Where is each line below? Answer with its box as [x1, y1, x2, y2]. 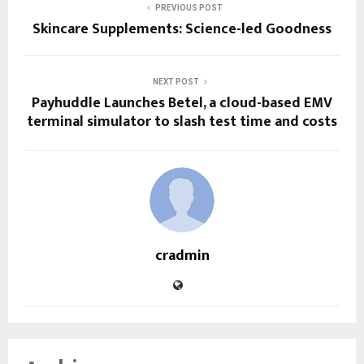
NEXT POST [152, 77, 199, 86]
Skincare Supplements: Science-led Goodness [32, 17, 331, 41]
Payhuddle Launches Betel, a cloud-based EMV [32, 91, 332, 115]
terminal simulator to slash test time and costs [27, 110, 337, 134]
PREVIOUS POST [154, 3, 223, 12]
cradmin [154, 244, 210, 268]
